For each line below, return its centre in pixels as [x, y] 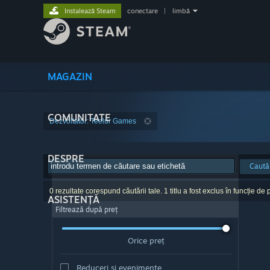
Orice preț [146, 240]
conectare [143, 11]
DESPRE [66, 159]
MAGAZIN [70, 77]
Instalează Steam [90, 11]
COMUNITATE [79, 118]
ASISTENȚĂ [74, 199]
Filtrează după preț [86, 209]
